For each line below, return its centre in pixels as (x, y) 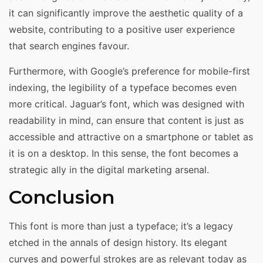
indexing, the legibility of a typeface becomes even (123, 87)
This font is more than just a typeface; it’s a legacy (121, 226)
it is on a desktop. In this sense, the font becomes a (124, 153)
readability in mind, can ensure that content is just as (126, 120)
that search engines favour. (69, 46)
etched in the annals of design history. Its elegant (118, 243)
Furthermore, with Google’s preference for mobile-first (129, 71)
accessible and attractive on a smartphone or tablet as (131, 136)
